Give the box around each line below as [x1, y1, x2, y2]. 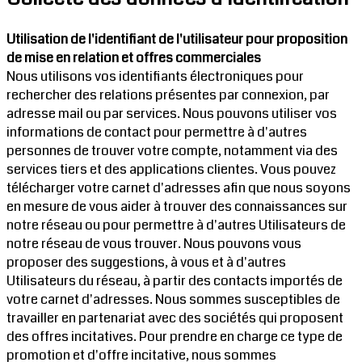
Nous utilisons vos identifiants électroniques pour [6, 66, 304, 86]
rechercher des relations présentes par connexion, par [6, 85, 330, 104]
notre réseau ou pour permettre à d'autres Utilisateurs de [6, 215, 346, 234]
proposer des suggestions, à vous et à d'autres [6, 252, 286, 271]
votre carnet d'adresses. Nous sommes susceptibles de [6, 289, 340, 309]
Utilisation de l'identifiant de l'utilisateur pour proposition [6, 29, 347, 48]
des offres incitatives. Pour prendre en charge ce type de [6, 326, 343, 346]
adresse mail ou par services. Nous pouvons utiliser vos [6, 103, 337, 123]
